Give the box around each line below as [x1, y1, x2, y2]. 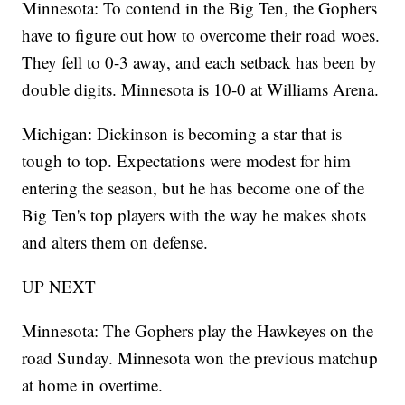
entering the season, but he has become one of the [22, 176, 365, 200]
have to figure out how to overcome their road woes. [22, 24, 381, 47]
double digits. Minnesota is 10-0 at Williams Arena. [22, 78, 380, 101]
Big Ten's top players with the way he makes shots [22, 203, 367, 227]
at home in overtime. [22, 373, 164, 397]
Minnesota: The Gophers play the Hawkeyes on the [22, 319, 374, 343]
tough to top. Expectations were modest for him [22, 149, 352, 173]
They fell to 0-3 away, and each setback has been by [22, 51, 378, 74]
